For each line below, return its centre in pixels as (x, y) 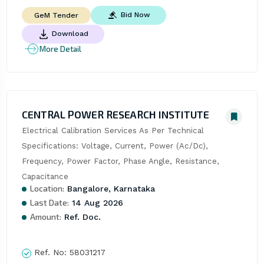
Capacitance (45, 177)
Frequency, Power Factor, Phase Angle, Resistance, (120, 161)
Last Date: (49, 203)
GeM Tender (56, 16)
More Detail (60, 49)
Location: (47, 189)
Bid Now (135, 15)
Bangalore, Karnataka (109, 189)
